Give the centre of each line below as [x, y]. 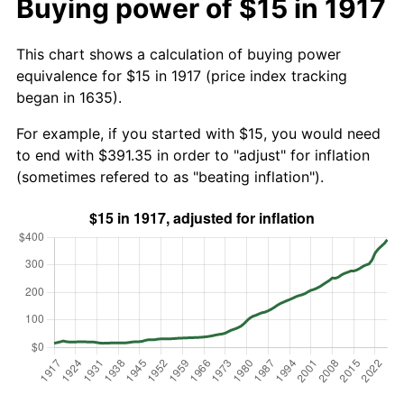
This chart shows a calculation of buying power [179, 54]
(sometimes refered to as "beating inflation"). [170, 176]
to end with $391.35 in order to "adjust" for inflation [193, 155]
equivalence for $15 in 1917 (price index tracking [182, 75]
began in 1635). [69, 97]
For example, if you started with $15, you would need [198, 133]
